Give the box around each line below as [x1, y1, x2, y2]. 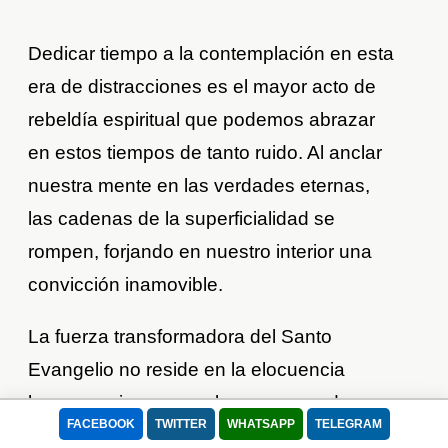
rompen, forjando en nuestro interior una [28, 240, 373, 262]
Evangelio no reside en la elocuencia [28, 358, 346, 380]
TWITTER [154, 417, 207, 431]
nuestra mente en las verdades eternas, [28, 174, 371, 196]
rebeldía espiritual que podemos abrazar [28, 108, 376, 130]
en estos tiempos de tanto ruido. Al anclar [28, 141, 383, 163]
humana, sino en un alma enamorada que [28, 391, 389, 413]
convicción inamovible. [28, 273, 224, 295]
